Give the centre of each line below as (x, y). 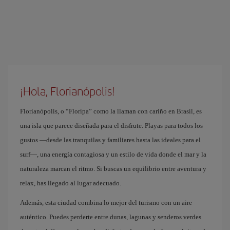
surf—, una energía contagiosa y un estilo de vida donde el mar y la (113, 154)
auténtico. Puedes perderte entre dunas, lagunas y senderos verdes (111, 217)
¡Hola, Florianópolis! (68, 91)
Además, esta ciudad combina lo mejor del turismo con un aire (106, 202)
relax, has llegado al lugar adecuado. (71, 183)
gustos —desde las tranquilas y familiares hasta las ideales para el (110, 140)
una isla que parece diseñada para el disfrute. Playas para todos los (111, 125)
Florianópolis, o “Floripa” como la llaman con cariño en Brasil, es (111, 111)
